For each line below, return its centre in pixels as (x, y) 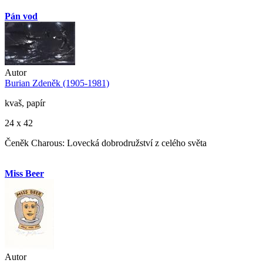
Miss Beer (24, 174)
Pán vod (21, 16)
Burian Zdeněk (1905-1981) (57, 83)
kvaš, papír (25, 103)
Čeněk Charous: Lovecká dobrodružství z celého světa (106, 143)
